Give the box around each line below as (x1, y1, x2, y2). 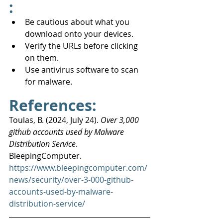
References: (9, 95, 97, 115)
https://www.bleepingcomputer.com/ (9, 162, 147, 173)
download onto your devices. (25, 28, 133, 39)
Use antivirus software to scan (25, 64, 140, 75)
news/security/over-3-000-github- (9, 174, 133, 185)
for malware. (25, 76, 72, 87)
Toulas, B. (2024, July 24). (9, 114, 101, 125)
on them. (25, 52, 59, 63)
